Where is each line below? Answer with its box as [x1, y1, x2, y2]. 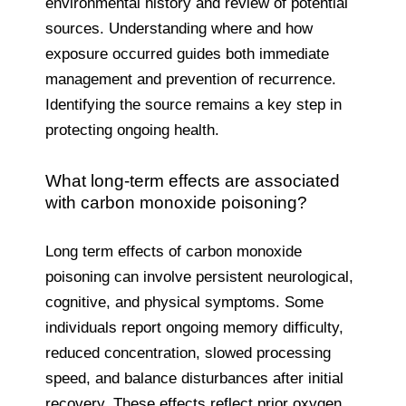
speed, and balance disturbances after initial [45, 369, 343, 387]
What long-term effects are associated [45, 170, 340, 190]
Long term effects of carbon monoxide [45, 242, 302, 260]
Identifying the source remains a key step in [45, 95, 342, 113]
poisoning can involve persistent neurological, [45, 267, 353, 285]
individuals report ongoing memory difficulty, [45, 318, 343, 336]
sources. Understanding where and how [45, 19, 313, 37]
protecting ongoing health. [45, 121, 219, 139]
